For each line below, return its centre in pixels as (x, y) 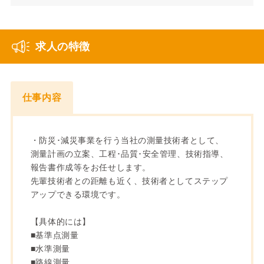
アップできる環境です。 (78, 194)
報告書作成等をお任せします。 (90, 167)
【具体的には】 (60, 221)
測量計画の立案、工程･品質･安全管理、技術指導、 (129, 154)
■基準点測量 (55, 235)
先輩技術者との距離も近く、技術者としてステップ (129, 181)
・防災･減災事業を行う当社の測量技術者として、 (127, 140)
